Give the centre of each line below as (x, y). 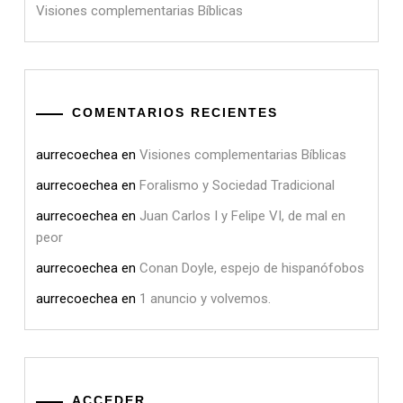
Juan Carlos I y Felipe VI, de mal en (242, 216)
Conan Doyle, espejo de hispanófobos (252, 269)
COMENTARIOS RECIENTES (175, 113)
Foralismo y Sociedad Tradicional (237, 186)
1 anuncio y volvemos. (205, 299)
